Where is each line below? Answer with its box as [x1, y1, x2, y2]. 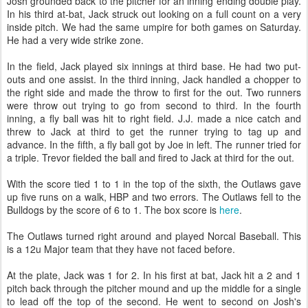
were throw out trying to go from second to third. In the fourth [7, 98, 301, 112]
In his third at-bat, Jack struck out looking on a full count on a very [7, 7, 301, 21]
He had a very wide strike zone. [7, 33, 144, 47]
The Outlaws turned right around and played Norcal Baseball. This [7, 229, 301, 243]
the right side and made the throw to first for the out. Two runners [7, 85, 301, 99]
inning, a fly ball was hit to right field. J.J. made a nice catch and [7, 111, 301, 125]
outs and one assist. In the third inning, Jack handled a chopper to [7, 72, 301, 86]
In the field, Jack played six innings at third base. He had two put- [7, 59, 301, 73]
